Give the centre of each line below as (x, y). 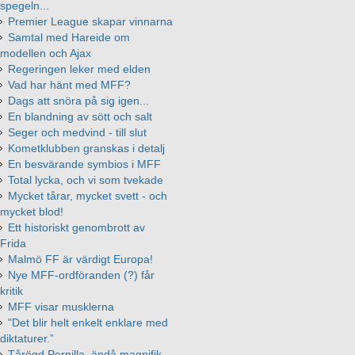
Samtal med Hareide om (69, 38)
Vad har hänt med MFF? (69, 85)
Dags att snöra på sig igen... (78, 101)
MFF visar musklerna (61, 307)
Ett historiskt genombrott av (76, 228)
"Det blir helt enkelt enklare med (88, 323)
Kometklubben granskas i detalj (86, 149)
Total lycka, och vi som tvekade (86, 180)
